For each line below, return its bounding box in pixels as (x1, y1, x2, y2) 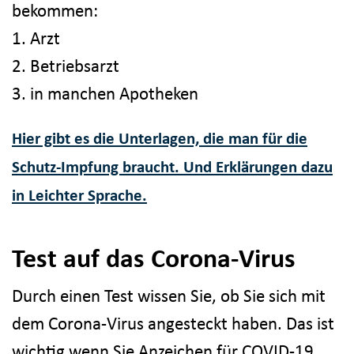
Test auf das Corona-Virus (12, 241, 296, 274)
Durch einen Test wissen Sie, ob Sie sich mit (12, 284, 326, 307)
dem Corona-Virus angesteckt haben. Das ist (12, 312, 334, 335)
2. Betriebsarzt (12, 54, 119, 77)
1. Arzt (12, 26, 60, 49)
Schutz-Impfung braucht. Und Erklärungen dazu (12, 156, 333, 177)
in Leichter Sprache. (12, 184, 147, 205)
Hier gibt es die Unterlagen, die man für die (12, 127, 307, 149)
